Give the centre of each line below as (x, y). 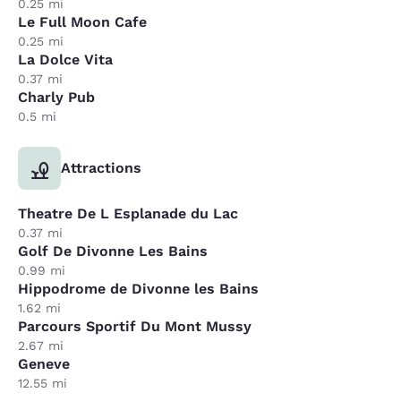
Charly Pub (56, 97)
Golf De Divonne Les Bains (113, 251)
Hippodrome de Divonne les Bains (138, 289)
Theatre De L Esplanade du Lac (128, 213)
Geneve (44, 364)
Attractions (101, 168)
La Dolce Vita (65, 60)
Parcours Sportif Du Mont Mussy (135, 326)
